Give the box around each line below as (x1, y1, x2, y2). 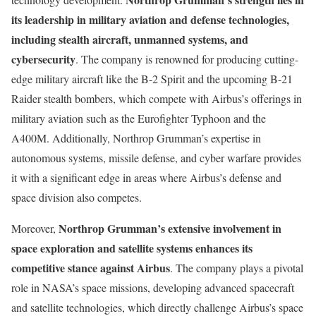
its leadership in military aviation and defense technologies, (11, 11, 289, 28)
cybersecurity (11, 50, 75, 67)
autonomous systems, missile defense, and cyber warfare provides (11, 150, 301, 165)
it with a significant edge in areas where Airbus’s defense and (11, 169, 281, 185)
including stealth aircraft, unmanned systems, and (11, 30, 248, 47)
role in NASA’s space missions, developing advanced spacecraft (11, 279, 294, 295)
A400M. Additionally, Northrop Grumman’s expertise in (11, 130, 261, 145)
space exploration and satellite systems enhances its (11, 239, 253, 256)
